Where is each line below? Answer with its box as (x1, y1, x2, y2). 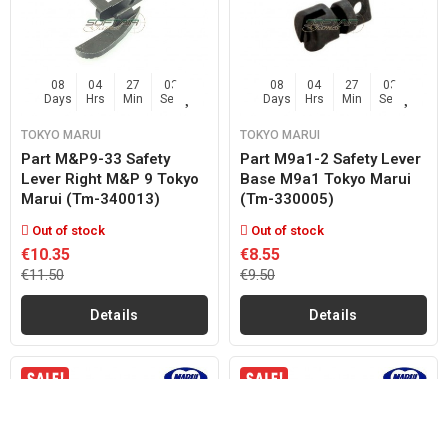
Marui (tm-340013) (21, 190, 160, 208)
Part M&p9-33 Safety (21, 150, 170, 168)
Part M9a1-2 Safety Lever (240, 150, 421, 168)
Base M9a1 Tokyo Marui (240, 170, 411, 188)
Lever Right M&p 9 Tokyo (21, 170, 199, 188)
